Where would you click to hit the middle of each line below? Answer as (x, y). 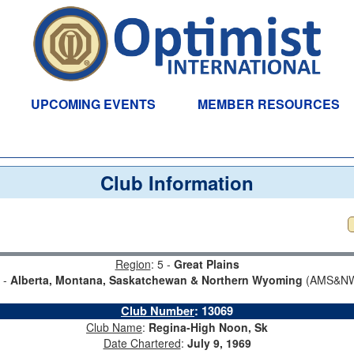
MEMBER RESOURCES (269, 104)
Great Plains (206, 264)
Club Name (114, 327)
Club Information (177, 183)
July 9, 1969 (219, 343)
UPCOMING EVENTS (93, 104)
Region (133, 264)
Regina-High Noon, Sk (208, 327)
